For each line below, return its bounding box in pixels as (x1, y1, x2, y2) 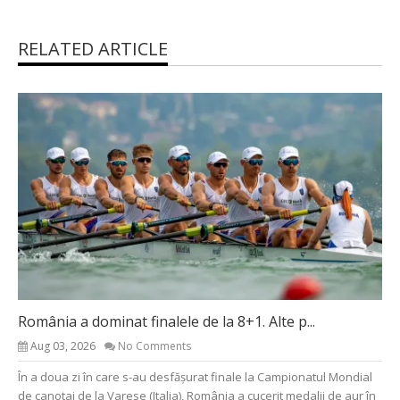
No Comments (118, 337, 191, 354)
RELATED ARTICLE (18, 36, 168, 61)
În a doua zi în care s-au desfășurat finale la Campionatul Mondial (18, 368, 372, 385)
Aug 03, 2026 (30, 337, 96, 354)
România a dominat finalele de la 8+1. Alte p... (18, 311, 315, 331)
